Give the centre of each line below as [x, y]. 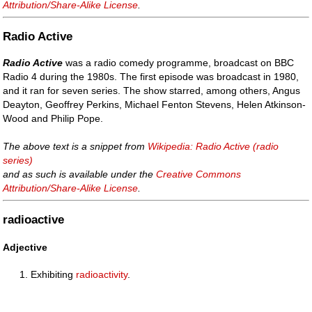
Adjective [25, 247]
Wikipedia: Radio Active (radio [213, 146]
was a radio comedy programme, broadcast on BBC [179, 62]
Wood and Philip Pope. [53, 118]
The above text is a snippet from [76, 146]
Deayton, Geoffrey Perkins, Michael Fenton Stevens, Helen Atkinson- [155, 104]
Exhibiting [54, 274]
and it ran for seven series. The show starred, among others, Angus [152, 90]
